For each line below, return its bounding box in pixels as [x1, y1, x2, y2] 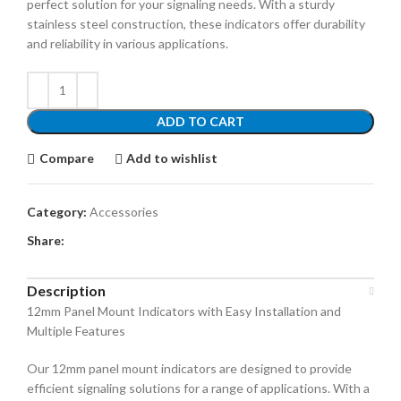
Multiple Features [27, 322, 125, 338]
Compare [38, 150, 94, 166]
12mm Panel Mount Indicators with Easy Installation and [27, 303, 341, 319]
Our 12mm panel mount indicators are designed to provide [27, 360, 352, 376]
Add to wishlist [126, 150, 218, 166]
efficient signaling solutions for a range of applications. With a [27, 380, 370, 396]
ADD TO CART [157, 113, 244, 129]
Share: [27, 232, 64, 248]
